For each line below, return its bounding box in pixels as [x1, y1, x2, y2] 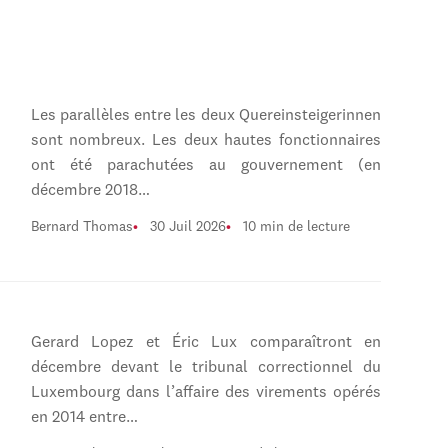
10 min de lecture [242, 219, 350, 234]
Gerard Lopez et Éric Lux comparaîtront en [30, 335, 381, 352]
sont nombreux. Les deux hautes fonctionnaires [30, 132, 381, 149]
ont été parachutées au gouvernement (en [30, 157, 381, 174]
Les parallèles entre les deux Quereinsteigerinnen [30, 107, 381, 124]
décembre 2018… [30, 182, 150, 199]
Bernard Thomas [30, 219, 133, 234]
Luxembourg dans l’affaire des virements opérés [30, 385, 381, 402]
